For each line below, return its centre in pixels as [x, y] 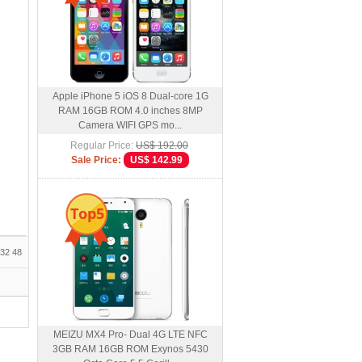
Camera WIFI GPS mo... [130, 125]
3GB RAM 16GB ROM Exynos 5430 [130, 349]
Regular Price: [102, 145]
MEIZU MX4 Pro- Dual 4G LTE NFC [130, 335]
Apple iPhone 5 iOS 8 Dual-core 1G [130, 96]
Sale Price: [96, 160]
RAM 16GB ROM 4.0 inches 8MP [130, 111]
